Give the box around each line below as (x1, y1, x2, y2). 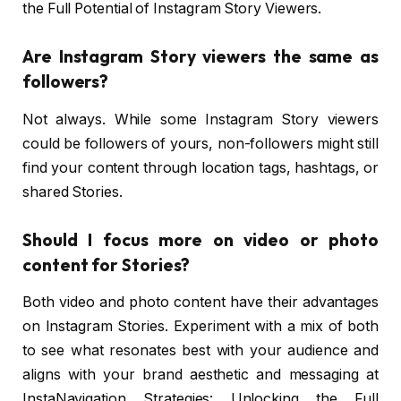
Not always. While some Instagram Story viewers (22, 110, 379, 128)
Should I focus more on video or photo (22, 228, 379, 251)
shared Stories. (22, 183, 123, 200)
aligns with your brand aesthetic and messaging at (22, 366, 379, 384)
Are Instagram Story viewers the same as (22, 46, 379, 68)
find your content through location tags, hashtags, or (22, 158, 379, 176)
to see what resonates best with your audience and (22, 342, 379, 360)
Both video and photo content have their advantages (22, 294, 379, 311)
